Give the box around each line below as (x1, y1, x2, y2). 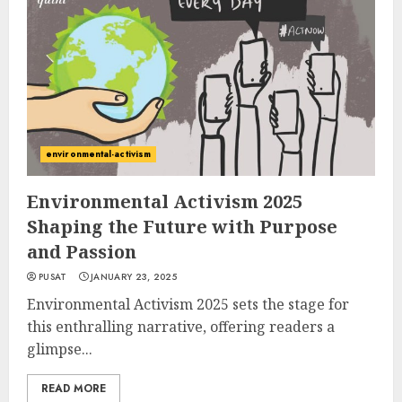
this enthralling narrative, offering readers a (27, 317, 335, 336)
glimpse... (27, 339, 92, 359)
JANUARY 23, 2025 (91, 270, 177, 284)
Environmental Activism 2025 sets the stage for (27, 294, 349, 314)
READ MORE (41, 380, 106, 397)
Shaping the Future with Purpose (27, 214, 337, 239)
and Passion (27, 240, 136, 264)
